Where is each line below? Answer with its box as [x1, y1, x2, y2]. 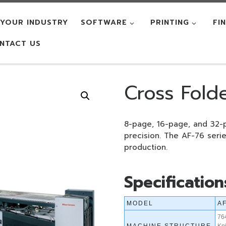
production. [124, 142, 168, 153]
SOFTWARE [81, 17, 127, 28]
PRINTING [150, 17, 190, 28]
